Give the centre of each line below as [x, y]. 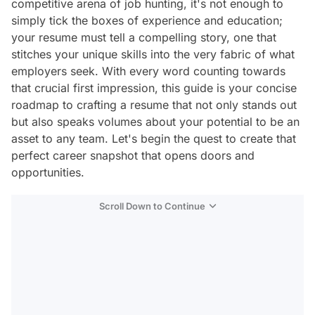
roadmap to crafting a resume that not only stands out [154, 105]
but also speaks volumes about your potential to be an [155, 122]
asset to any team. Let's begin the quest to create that [154, 139]
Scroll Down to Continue [152, 206]
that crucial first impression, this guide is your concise [154, 88]
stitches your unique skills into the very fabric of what [153, 54]
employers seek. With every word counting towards [148, 71]
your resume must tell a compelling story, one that [144, 37]
